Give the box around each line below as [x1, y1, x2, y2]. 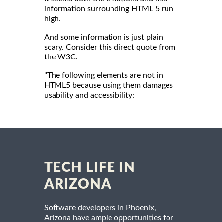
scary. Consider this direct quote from [44, 43, 175, 52]
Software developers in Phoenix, [44, 204, 156, 212]
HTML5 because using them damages [44, 81, 173, 90]
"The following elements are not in [44, 71, 163, 80]
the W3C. [44, 53, 78, 61]
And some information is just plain [44, 33, 163, 42]
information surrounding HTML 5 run [44, 5, 173, 13]
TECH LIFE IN [44, 161, 135, 175]
